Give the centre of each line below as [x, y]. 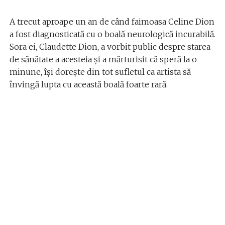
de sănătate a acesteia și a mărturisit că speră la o [103, 59]
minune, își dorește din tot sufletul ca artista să [100, 72]
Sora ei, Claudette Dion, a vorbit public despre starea [110, 46]
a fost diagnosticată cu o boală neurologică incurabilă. [112, 34]
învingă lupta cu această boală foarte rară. [88, 84]
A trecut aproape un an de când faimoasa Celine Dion [112, 21]
